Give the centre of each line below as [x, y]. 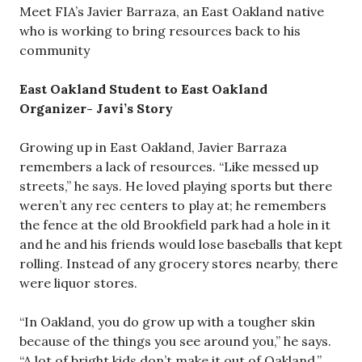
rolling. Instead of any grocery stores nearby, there [179, 263]
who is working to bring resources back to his [160, 31]
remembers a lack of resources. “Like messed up [169, 166]
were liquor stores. [78, 283]
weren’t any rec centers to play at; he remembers [173, 205]
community [55, 50]
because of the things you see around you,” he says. [175, 341]
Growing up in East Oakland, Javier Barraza [153, 147]
